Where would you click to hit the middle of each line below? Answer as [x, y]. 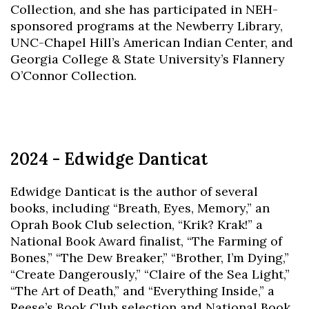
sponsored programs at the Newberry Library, [147, 26]
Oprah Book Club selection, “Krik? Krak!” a [137, 224]
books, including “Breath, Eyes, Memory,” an [140, 208]
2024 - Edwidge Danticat [109, 159]
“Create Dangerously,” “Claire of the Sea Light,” [150, 274]
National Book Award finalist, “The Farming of [146, 241]
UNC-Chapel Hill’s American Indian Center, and [152, 42]
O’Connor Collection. [73, 75]
